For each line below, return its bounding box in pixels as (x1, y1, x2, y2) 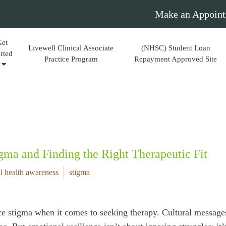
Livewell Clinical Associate (28, 44, 114, 52)
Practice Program (44, 55, 98, 63)
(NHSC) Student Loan (141, 44, 210, 52)
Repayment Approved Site (134, 55, 217, 63)
